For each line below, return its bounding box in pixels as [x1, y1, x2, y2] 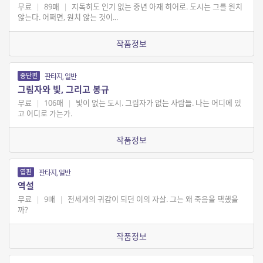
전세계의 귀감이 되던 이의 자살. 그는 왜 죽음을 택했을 [65, 194, 238, 205]
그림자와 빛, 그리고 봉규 [18, 83, 109, 96]
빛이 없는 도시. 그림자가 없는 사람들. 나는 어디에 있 [73, 97, 241, 109]
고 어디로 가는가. [18, 108, 72, 119]
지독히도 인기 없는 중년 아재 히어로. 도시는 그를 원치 [69, 1, 242, 12]
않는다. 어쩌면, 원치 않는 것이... [18, 12, 118, 23]
